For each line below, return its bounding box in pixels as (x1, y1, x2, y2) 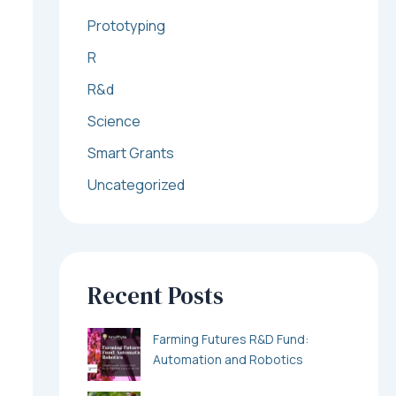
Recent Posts (87, 279, 224, 313)
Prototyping (87, 16, 165, 36)
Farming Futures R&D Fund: (152, 330, 308, 347)
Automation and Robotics (152, 350, 303, 368)
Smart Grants (87, 143, 174, 164)
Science (87, 111, 141, 132)
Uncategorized (87, 175, 185, 195)
